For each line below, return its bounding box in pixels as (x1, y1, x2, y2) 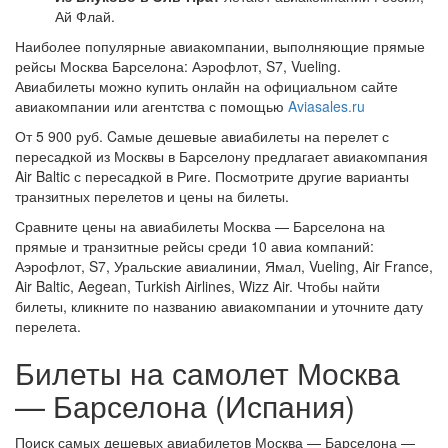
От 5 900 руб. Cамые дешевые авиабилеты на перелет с (15, 126, 389, 146)
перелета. (15, 316, 81, 336)
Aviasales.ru (288, 96, 365, 116)
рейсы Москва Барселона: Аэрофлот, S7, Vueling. (15, 56, 341, 76)
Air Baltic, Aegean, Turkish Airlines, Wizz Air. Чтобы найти (15, 276, 380, 296)
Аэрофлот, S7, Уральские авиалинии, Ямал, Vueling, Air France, (15, 256, 433, 276)
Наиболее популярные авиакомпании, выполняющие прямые (15, 36, 425, 56)
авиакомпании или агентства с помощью (15, 96, 288, 116)
